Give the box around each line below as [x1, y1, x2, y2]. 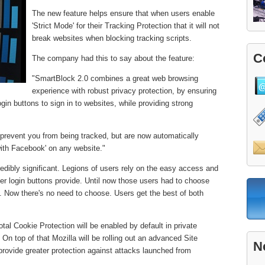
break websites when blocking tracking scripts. [32, 34, 192, 43]
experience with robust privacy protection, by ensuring [32, 86, 216, 96]
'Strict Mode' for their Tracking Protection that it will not [32, 21, 219, 31]
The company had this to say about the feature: [32, 54, 195, 63]
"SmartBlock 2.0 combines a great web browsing [32, 74, 198, 83]
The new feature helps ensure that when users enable [32, 9, 215, 18]
